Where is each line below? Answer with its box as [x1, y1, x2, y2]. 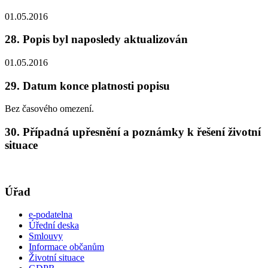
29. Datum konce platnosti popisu [5, 79, 170, 92]
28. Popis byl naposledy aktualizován [5, 33, 188, 46]
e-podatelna [29, 209, 72, 220]
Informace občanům [29, 242, 104, 252]
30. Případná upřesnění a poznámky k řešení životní [5, 126, 261, 139]
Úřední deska [29, 220, 79, 231]
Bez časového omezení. [5, 103, 94, 114]
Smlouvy [29, 231, 63, 242]
